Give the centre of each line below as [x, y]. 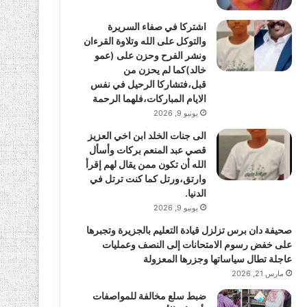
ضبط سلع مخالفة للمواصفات [149, 296]
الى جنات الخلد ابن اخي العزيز [147, 135]
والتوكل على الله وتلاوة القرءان [145, 41]
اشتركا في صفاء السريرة [157, 26]
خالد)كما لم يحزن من [164, 70]
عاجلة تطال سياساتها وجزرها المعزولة [217, 259]
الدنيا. [195, 193]
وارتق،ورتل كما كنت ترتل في [148, 179]
